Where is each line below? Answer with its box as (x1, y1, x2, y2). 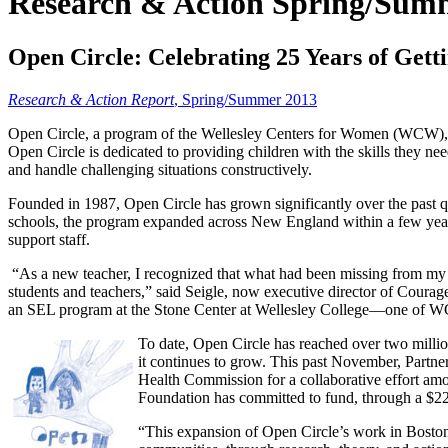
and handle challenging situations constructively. (8, 160, 312, 178)
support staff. (8, 230, 90, 248)
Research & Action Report (8, 90, 174, 108)
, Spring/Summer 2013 (174, 90, 317, 108)
